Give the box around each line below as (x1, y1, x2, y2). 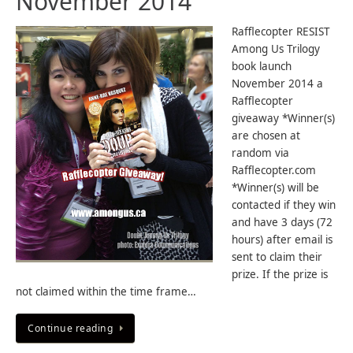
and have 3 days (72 (232, 215, 333, 229)
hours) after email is (232, 232, 333, 247)
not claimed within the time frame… (16, 284, 196, 299)
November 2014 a (232, 76, 323, 91)
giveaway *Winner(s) (232, 111, 335, 125)
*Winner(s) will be (232, 180, 319, 195)
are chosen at (232, 128, 300, 143)
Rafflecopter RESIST (232, 24, 330, 39)
